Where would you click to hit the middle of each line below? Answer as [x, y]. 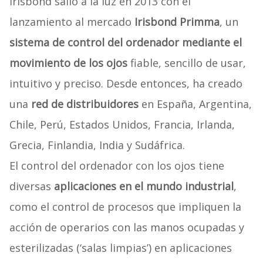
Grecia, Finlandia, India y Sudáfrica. [97, 145]
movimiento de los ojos [68, 63]
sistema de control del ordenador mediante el [125, 43]
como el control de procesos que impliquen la [125, 207]
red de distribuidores [85, 104]
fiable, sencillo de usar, [186, 63]
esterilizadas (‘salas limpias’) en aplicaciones [120, 248]
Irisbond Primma [177, 22]
